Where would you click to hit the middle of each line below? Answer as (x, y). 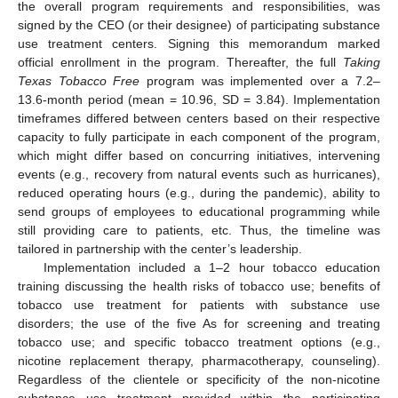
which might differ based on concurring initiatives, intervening (199, 155)
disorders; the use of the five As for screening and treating (199, 323)
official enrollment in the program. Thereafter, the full (180, 62)
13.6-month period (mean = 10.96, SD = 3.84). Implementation (199, 99)
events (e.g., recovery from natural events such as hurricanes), (199, 174)
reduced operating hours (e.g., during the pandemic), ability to (199, 192)
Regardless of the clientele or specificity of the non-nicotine (199, 379)
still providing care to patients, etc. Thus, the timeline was (199, 230)
